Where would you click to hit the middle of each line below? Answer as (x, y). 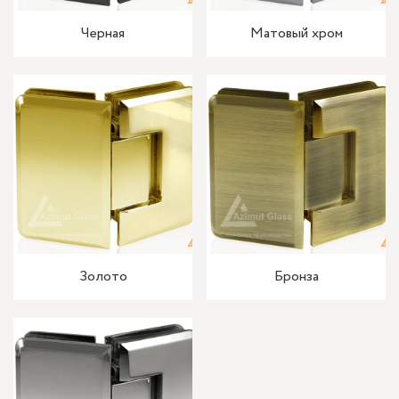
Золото (103, 277)
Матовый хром (296, 34)
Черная (103, 34)
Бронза (296, 277)
